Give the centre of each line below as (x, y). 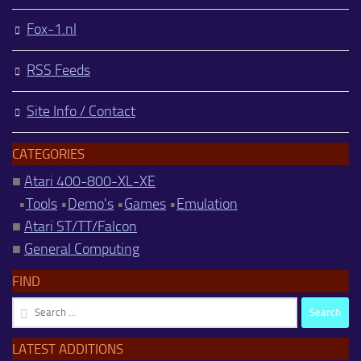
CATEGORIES (48, 154)
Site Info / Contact (81, 111)
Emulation (207, 203)
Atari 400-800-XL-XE (90, 181)
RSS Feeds (58, 70)
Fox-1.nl (52, 29)
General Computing (82, 249)
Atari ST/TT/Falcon (81, 226)
